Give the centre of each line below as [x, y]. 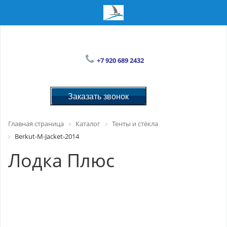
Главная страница [36, 124]
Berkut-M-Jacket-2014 [47, 136]
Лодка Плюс [61, 160]
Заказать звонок [99, 96]
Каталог [88, 124]
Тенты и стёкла [135, 124]
